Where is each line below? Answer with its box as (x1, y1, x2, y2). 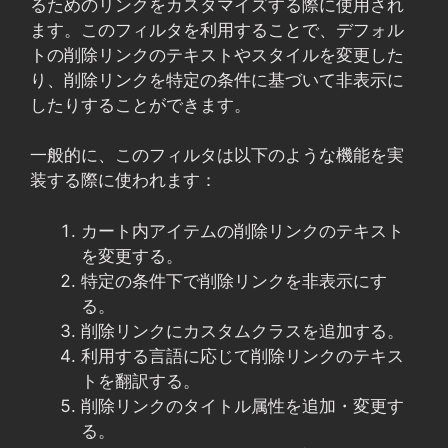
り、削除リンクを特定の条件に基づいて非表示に (30, 69, 404, 90)
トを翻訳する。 (81, 370, 200, 391)
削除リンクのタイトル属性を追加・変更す (81, 395, 404, 416)
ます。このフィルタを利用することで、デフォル (30, 19, 404, 40)
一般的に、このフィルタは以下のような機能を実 (30, 145, 404, 165)
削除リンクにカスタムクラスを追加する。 (81, 320, 404, 341)
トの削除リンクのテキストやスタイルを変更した (30, 44, 404, 65)
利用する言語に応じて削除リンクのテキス (81, 345, 404, 366)
